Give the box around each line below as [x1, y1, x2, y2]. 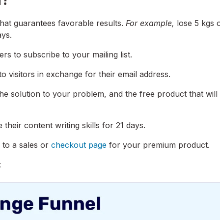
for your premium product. [107, 140, 210, 150]
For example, [126, 18, 177, 28]
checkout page [51, 140, 107, 150]
